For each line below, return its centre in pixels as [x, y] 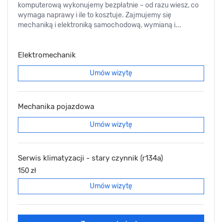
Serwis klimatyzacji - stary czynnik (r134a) [90, 158]
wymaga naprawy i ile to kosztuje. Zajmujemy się [95, 15]
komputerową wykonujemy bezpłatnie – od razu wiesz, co [108, 5]
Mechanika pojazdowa [56, 107]
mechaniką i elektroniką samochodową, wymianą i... [100, 25]
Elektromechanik [47, 55]
